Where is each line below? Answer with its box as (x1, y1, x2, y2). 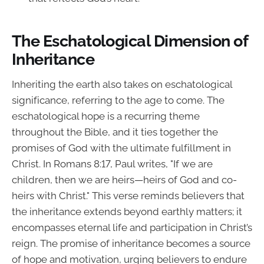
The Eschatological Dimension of (12, 31, 248, 51)
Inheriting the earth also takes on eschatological (12, 78, 232, 90)
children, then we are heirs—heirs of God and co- (12, 173, 237, 186)
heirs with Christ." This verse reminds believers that (12, 189, 245, 202)
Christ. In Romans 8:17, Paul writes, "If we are (12, 157, 213, 170)
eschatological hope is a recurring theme (12, 110, 200, 122)
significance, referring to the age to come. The (12, 94, 225, 106)
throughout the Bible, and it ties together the (12, 126, 218, 138)
